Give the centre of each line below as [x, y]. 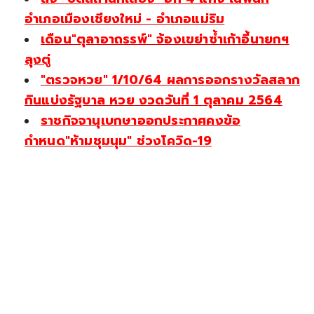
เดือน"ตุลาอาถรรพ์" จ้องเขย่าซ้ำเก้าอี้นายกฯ [165, 39]
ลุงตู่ [38, 59]
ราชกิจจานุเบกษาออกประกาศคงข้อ [141, 120]
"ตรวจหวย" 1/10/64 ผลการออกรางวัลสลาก [170, 80]
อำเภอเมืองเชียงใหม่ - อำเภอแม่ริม [125, 19]
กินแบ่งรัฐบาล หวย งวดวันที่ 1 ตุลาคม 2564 [153, 100]
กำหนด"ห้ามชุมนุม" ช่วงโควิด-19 [118, 141]
